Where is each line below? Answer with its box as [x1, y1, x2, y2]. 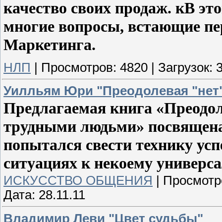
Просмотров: [41, 60, 116, 74]
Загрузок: [158, 60, 213, 74]
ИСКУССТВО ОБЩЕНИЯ [3, 173, 153, 187]
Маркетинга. [3, 35, 96, 54]
